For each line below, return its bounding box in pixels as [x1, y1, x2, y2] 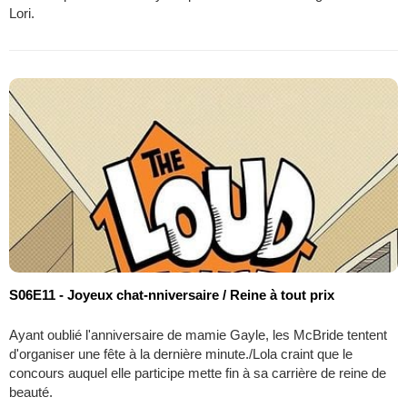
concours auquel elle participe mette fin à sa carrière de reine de [9, 365, 386, 382]
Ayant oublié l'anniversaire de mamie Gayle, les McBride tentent [9, 327, 387, 343]
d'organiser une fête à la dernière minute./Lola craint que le [9, 346, 352, 362]
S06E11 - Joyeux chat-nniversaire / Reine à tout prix [9, 287, 334, 303]
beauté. [9, 384, 53, 401]
